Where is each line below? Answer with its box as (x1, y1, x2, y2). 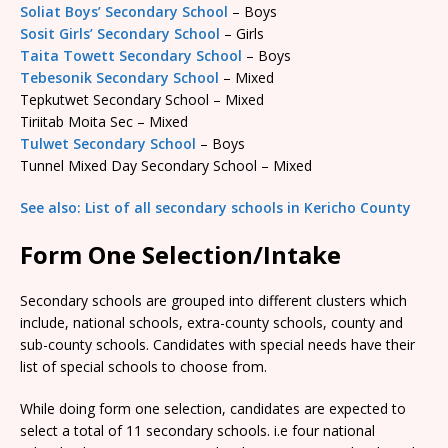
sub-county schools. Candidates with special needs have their (20, 334, 415, 354)
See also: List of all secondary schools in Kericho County (20, 197, 411, 217)
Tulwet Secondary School (20, 133, 196, 153)
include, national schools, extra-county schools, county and (20, 312, 403, 332)
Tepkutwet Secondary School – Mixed (20, 89, 264, 109)
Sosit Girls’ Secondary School (20, 23, 220, 43)
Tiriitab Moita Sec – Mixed (20, 111, 188, 131)
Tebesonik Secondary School (20, 67, 219, 87)
